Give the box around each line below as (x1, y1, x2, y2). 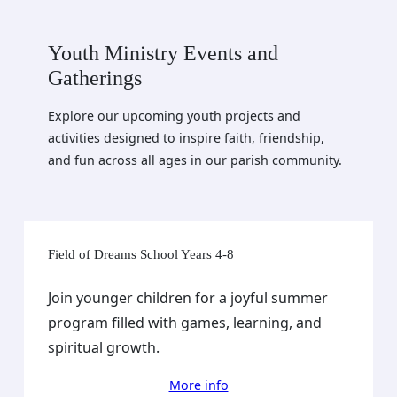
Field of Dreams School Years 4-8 (47, 246, 234, 261)
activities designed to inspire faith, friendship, (47, 128, 324, 146)
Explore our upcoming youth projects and (47, 106, 300, 124)
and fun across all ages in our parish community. (47, 151, 342, 168)
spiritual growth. (47, 337, 160, 357)
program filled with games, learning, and (47, 312, 322, 332)
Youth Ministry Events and (47, 41, 278, 65)
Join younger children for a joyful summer (47, 287, 328, 307)
